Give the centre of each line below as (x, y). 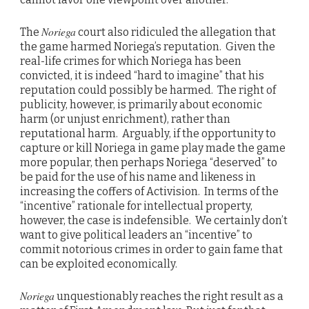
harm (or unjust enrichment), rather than (125, 119)
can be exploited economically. (99, 263)
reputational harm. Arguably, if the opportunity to (148, 133)
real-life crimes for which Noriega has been (131, 61)
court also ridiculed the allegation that (176, 32)
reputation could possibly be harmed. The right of (148, 90)
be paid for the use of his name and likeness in (138, 177)
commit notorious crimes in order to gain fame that (151, 249)
